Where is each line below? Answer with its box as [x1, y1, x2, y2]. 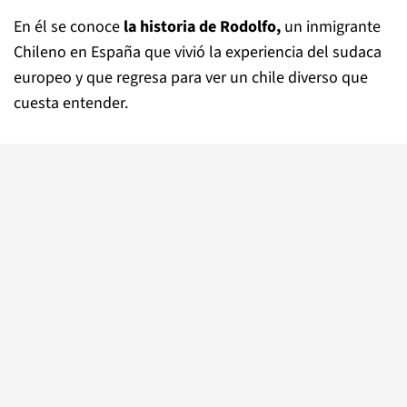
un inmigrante [281, 15, 381, 38]
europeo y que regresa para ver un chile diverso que [14, 66, 368, 89]
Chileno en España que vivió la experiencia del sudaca [14, 41, 382, 64]
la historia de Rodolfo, [124, 15, 281, 38]
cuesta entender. [14, 92, 128, 114]
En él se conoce [14, 15, 124, 38]
